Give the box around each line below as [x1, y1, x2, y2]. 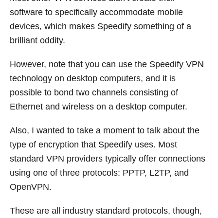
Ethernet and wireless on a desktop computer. [10, 102, 187, 112]
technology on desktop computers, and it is [10, 73, 176, 84]
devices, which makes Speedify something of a [10, 21, 191, 32]
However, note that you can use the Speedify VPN [10, 59, 204, 70]
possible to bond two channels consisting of [10, 88, 178, 98]
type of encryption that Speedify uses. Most [10, 140, 177, 150]
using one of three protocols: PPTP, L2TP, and [10, 168, 189, 178]
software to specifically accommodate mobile [10, 7, 183, 18]
